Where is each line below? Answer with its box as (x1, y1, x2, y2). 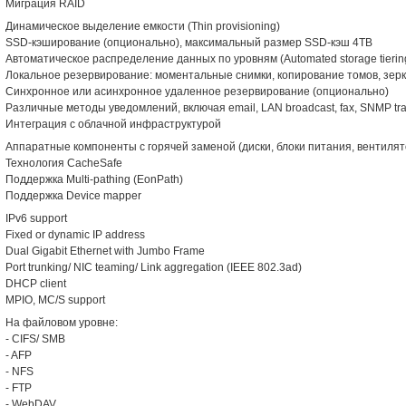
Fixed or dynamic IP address (5, 228, 145, 241)
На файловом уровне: (5, 316, 118, 329)
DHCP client (5, 277, 66, 290)
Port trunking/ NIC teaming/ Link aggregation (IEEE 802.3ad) (5, 261, 302, 274)
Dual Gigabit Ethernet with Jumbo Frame (5, 245, 205, 257)
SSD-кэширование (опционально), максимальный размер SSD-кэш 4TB (5, 36, 372, 49)
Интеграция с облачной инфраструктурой (5, 118, 221, 130)
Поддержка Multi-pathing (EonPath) (5, 173, 183, 186)
